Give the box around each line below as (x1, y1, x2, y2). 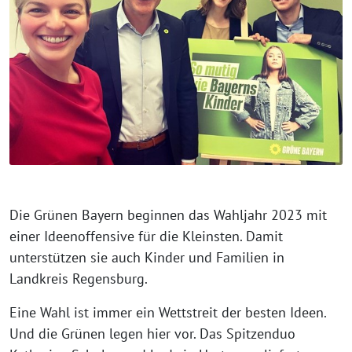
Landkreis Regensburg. (9, 269, 148, 288)
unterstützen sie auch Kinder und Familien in (9, 248, 284, 267)
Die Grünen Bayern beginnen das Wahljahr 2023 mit (9, 206, 327, 225)
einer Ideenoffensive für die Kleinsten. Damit (9, 227, 283, 246)
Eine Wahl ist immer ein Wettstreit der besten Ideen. (9, 303, 326, 322)
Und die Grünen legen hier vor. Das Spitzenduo (9, 324, 295, 343)
